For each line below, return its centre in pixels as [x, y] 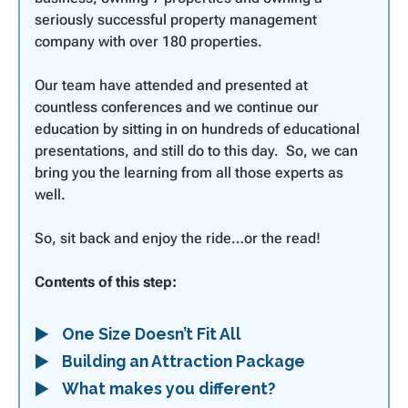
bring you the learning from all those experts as [189, 173]
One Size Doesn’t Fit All [152, 334]
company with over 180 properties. [148, 41]
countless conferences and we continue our [177, 107]
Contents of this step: [106, 282]
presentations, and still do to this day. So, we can [196, 151]
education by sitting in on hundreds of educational [197, 129]
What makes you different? [169, 388]
